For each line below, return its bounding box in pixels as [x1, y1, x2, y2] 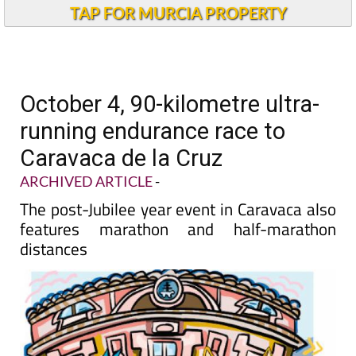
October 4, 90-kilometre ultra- [20, 91, 319, 118]
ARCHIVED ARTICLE [20, 172, 153, 190]
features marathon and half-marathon [20, 216, 336, 242]
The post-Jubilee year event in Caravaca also [20, 196, 336, 222]
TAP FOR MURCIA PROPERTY [69, 3, 287, 22]
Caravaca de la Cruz [20, 145, 222, 172]
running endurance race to [20, 118, 285, 145]
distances [20, 236, 87, 261]
